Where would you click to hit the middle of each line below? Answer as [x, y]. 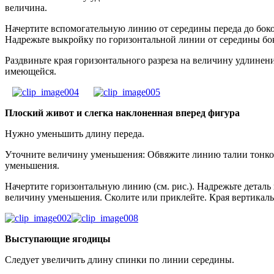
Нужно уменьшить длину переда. [75, 134]
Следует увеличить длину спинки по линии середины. [120, 260]
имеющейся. [31, 72]
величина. [26, 8]
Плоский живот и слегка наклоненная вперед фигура [122, 113]
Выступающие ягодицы [58, 239]
